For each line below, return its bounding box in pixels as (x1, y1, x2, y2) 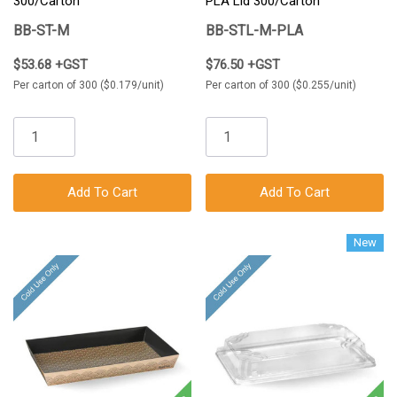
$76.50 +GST (206, 57, 280, 74)
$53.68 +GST (13, 57, 88, 74)
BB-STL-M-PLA (206, 22, 303, 40)
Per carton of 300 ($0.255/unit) (206, 79, 356, 92)
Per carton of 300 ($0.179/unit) (13, 79, 164, 92)
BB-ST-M (13, 22, 69, 40)
